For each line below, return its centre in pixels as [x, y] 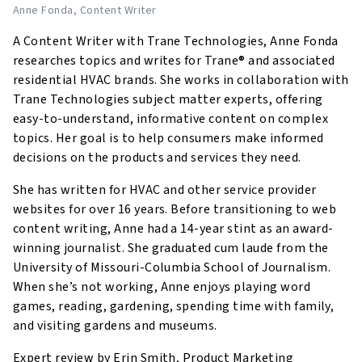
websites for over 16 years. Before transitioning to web [175, 210]
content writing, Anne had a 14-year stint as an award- [173, 229]
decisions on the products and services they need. [159, 158]
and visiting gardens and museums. [115, 326]
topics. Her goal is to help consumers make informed [168, 139]
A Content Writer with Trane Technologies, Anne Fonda [176, 42]
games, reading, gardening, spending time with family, [174, 307]
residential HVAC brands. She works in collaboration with [181, 80]
